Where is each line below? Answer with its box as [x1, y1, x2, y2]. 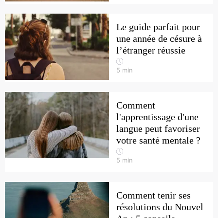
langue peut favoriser [116, 123, 200, 134]
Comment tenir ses [116, 190, 191, 200]
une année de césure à [116, 33, 202, 44]
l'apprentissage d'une [116, 111, 199, 122]
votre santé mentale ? [116, 135, 200, 145]
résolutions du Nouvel [116, 201, 203, 212]
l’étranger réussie [116, 45, 185, 55]
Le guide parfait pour [116, 21, 200, 32]
